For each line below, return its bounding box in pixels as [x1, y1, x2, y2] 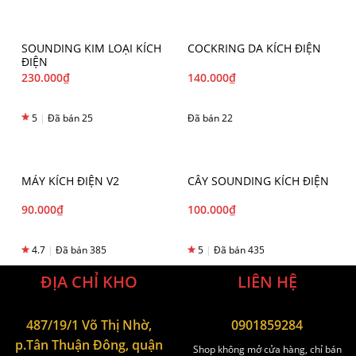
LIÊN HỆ [237, 270, 297, 292]
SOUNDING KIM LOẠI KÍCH [21, 41, 161, 56]
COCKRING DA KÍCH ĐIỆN [188, 41, 321, 56]
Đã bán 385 [53, 242, 106, 257]
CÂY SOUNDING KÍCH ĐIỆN [188, 172, 329, 188]
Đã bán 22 [188, 110, 233, 125]
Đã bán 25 [45, 110, 93, 125]
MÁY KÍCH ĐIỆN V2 [21, 172, 119, 188]
